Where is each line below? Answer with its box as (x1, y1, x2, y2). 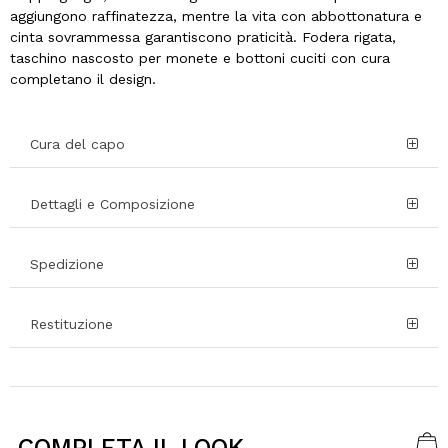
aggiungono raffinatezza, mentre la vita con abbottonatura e (10, 8, 422, 25)
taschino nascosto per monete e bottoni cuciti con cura (10, 50, 390, 67)
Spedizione (30, 256, 104, 273)
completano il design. (10, 71, 156, 88)
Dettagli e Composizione (30, 196, 195, 213)
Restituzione (30, 316, 113, 333)
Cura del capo (30, 136, 125, 153)
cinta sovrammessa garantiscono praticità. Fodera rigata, (10, 29, 396, 46)
